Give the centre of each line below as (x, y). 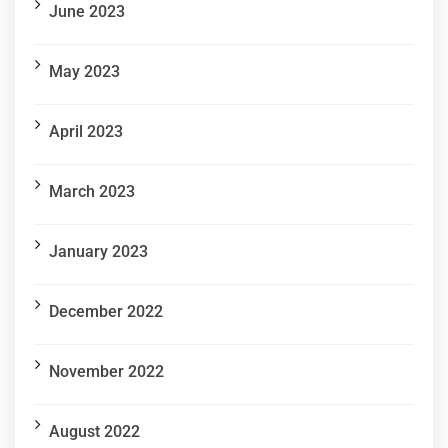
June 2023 (87, 12)
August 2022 (94, 432)
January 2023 (98, 252)
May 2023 (84, 72)
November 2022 (106, 372)
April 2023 (86, 132)
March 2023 (92, 192)
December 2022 (106, 312)
